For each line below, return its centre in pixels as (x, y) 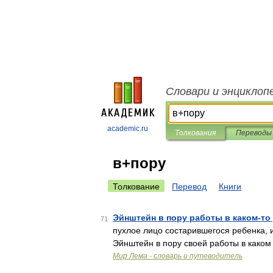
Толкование (136, 186)
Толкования (195, 133)
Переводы (253, 133)
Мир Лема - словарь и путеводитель (178, 256)
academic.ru (128, 129)
